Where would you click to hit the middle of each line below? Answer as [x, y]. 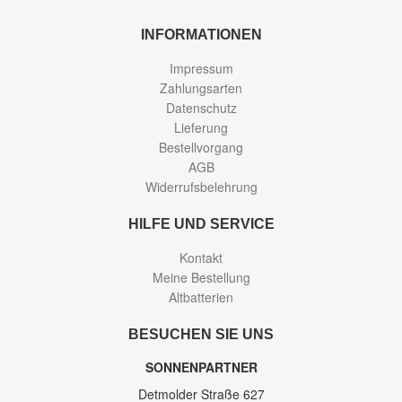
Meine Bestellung [201, 277]
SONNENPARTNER [201, 367]
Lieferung [201, 127]
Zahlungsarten [201, 88]
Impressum [201, 68]
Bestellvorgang [201, 147]
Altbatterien [201, 297]
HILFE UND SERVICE [201, 224]
